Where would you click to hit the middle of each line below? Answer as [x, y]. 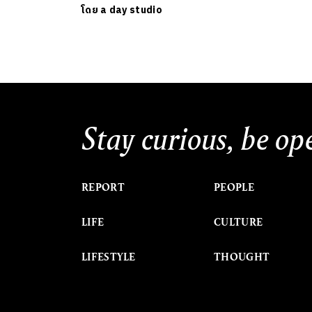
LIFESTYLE [109, 257]
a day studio [131, 10]
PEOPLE [234, 187]
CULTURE [239, 222]
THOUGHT [242, 257]
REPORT [103, 187]
